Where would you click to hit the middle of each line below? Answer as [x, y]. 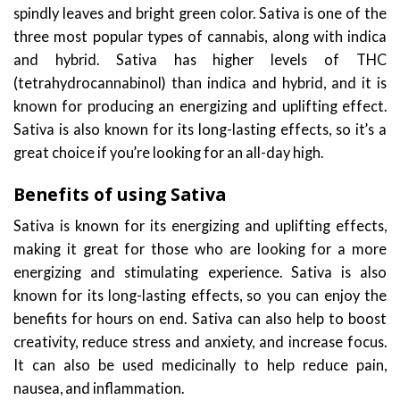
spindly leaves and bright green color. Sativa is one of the [200, 12]
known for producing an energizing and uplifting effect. [200, 105]
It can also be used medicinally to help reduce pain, [200, 364]
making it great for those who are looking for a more [200, 248]
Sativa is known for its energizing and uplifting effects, [200, 225]
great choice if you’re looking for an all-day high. [168, 152]
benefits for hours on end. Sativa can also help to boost [200, 318]
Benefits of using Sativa [120, 194]
